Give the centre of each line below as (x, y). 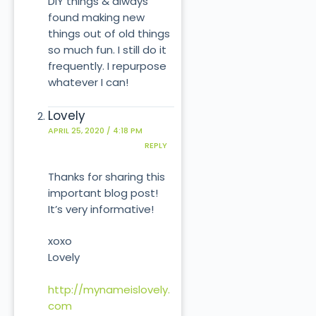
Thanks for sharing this (106, 176)
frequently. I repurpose (107, 66)
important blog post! (103, 193)
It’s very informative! (101, 209)
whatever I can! (88, 82)
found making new (96, 17)
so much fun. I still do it (107, 50)
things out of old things (109, 34)
